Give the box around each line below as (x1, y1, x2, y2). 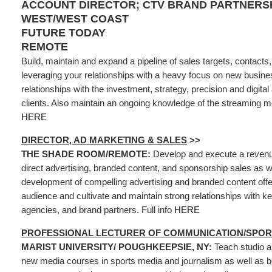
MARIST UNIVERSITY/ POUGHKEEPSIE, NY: (21, 242, 212, 252)
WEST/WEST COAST (21, 13, 129, 25)
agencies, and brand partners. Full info (21, 205, 174, 215)
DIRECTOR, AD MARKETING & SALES (21, 135, 187, 145)
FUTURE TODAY (21, 27, 106, 39)
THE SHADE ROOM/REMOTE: (21, 149, 153, 159)
